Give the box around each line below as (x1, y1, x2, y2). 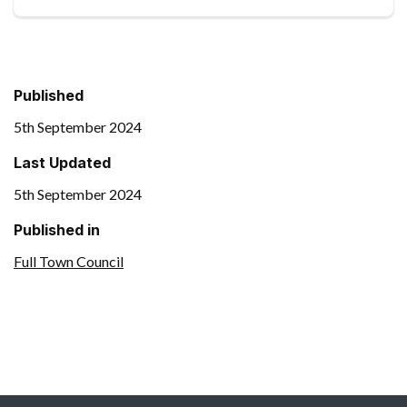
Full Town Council (14, 252, 124, 270)
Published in (14, 220, 100, 239)
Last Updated (14, 154, 111, 173)
